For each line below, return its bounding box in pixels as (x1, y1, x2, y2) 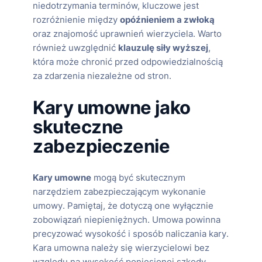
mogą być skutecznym (91, 172, 185, 183)
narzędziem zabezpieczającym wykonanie (33, 186, 206, 197)
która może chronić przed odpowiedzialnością (33, 56, 223, 67)
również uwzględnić (33, 42, 118, 53)
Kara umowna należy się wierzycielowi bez (33, 242, 209, 253)
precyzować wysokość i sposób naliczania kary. (33, 228, 229, 239)
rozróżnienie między (33, 14, 120, 25)
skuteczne (33, 116, 123, 138)
